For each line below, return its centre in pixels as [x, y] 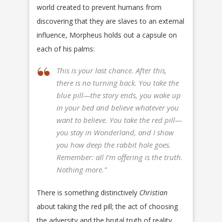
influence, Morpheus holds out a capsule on [107, 35]
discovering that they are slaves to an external [111, 21]
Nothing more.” [82, 170]
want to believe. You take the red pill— [119, 120]
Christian [153, 193]
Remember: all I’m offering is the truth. [120, 157]
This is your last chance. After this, [112, 71]
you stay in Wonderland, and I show [115, 133]
